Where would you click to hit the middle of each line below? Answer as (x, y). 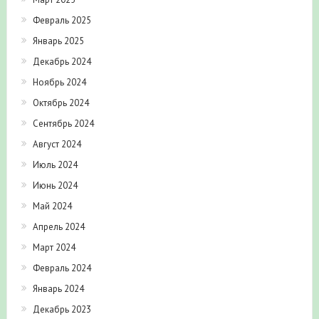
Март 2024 (54, 247)
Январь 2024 (58, 288)
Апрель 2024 (58, 226)
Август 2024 (57, 144)
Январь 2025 (58, 41)
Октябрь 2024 (61, 103)
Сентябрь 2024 (63, 123)
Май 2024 (52, 206)
